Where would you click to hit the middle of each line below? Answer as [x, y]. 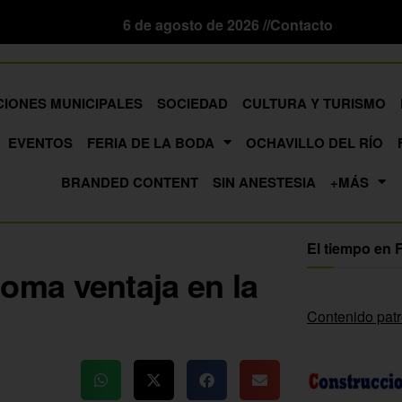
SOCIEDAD [192, 103]
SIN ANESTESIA [264, 182]
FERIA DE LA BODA [151, 142]
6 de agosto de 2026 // [197, 24]
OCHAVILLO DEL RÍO [315, 142]
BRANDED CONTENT [129, 182]
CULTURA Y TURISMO [314, 103]
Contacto [301, 24]
